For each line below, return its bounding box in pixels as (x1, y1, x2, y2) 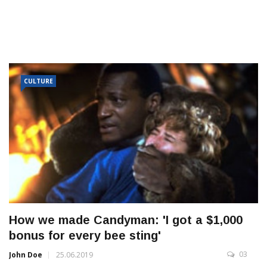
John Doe (9, 250, 42, 260)
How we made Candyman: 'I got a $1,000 (9, 213, 243, 227)
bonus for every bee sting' (9, 229, 161, 243)
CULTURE (24, 77, 53, 86)
